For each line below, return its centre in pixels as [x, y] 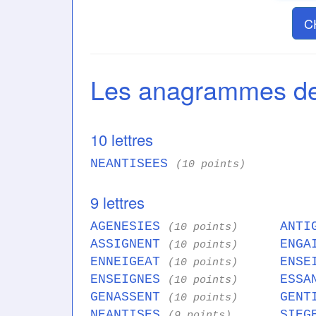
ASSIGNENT [129, 244]
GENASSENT [129, 297]
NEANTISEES [133, 164]
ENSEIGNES [129, 280]
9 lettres [117, 202]
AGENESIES [129, 227]
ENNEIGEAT [129, 262]
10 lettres [122, 140]
